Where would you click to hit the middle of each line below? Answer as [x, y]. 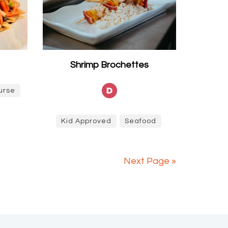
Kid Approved [87, 121]
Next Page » [150, 161]
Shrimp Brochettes [109, 65]
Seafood [141, 121]
